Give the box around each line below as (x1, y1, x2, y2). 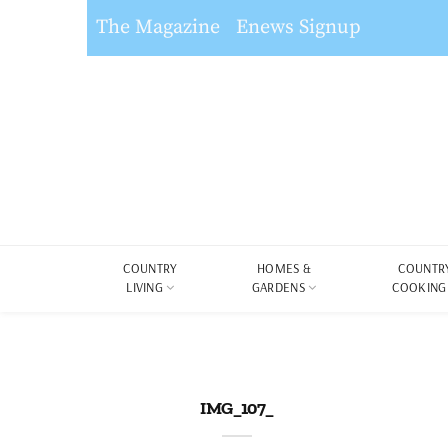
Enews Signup (236, 15, 361, 40)
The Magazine (96, 15, 220, 40)
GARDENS (251, 279, 306, 295)
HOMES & (257, 260, 312, 276)
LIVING (126, 279, 164, 295)
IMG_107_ (200, 397, 274, 419)
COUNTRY (123, 260, 178, 276)
